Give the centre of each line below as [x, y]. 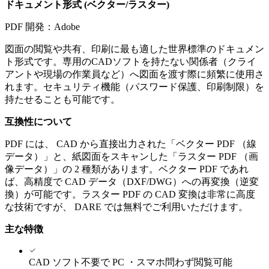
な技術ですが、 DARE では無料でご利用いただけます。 [126, 207]
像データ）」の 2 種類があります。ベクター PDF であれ [127, 169]
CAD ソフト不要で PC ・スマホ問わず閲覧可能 [131, 262]
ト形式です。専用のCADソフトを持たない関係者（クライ [131, 61]
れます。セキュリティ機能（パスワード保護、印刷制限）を [134, 86]
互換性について [38, 121]
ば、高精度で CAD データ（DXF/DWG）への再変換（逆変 [132, 181]
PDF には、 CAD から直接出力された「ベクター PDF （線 [131, 144]
